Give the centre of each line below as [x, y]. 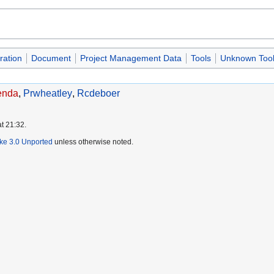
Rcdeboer [98, 93]
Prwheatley [48, 93]
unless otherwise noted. [93, 142]
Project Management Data [131, 58]
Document [51, 58]
